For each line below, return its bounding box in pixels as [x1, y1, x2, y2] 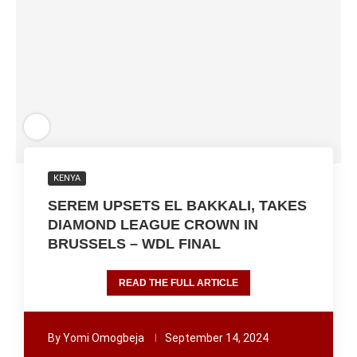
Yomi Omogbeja [63, 331, 144, 344]
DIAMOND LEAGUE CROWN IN [48, 217, 258, 233]
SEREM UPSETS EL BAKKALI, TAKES [48, 198, 307, 214]
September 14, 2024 [165, 331, 269, 344]
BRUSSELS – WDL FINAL [48, 236, 221, 252]
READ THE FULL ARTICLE [119, 277, 238, 288]
